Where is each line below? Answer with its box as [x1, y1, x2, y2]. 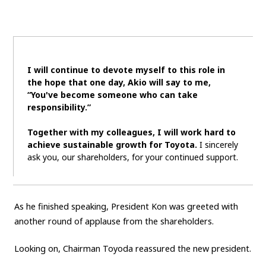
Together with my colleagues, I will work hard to [27, 126, 236, 138]
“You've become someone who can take [27, 88, 198, 100]
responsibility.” [27, 101, 91, 113]
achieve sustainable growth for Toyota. [27, 138, 197, 150]
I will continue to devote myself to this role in [27, 64, 225, 75]
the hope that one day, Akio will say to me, [27, 76, 211, 88]
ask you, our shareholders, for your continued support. [27, 151, 238, 163]
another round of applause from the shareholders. [14, 215, 214, 227]
